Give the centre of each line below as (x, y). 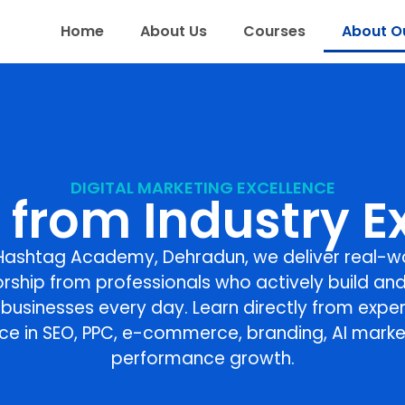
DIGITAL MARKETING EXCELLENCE (202, 187)
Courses (274, 31)
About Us (174, 31)
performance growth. (202, 358)
